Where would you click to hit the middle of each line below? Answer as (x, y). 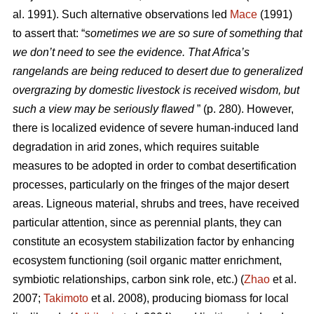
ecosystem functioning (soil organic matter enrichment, (147, 261)
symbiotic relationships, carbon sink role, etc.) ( (128, 280)
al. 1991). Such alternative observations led (121, 15)
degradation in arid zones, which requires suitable (136, 147)
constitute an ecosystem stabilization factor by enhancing (153, 242)
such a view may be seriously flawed (105, 109)
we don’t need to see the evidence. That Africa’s (131, 53)
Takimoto (66, 299)
